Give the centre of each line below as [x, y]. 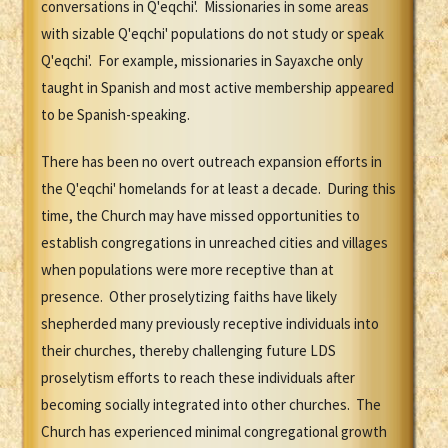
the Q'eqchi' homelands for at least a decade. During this [218, 189]
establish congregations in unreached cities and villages [214, 243]
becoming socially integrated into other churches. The [211, 405]
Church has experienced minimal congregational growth [214, 432]
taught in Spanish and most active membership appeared [217, 88]
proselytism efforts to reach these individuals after [198, 378]
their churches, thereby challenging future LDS [188, 351]
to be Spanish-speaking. [115, 115]
